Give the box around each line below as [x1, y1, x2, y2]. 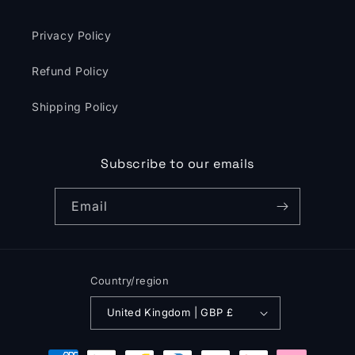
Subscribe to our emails [101, 155, 254, 172]
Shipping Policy [32, 99, 119, 113]
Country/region [90, 273, 170, 287]
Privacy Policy [32, 28, 112, 42]
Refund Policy [32, 63, 109, 78]
